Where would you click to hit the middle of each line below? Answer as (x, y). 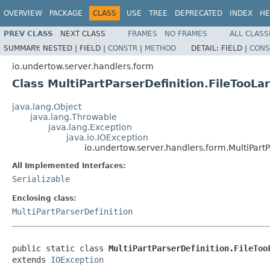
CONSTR (123, 48)
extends (31, 259)
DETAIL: (206, 48)
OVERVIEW (23, 13)
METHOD (160, 48)
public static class (60, 248)
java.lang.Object (47, 106)
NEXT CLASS (83, 33)
